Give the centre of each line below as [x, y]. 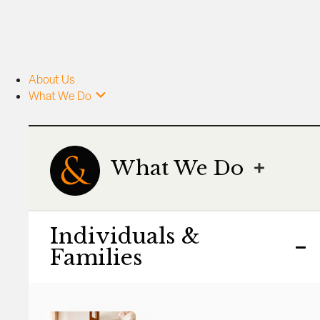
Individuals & [125, 236]
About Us [52, 80]
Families [96, 257]
